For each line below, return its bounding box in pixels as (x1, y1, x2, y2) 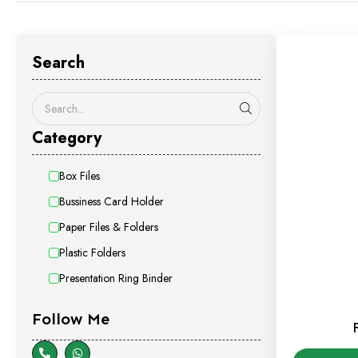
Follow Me (32, 309, 109, 329)
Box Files (59, 168, 100, 185)
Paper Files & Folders (59, 219, 158, 236)
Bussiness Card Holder (59, 193, 164, 210)
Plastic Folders (59, 245, 125, 261)
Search (32, 51, 85, 75)
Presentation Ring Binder (59, 270, 173, 287)
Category (32, 126, 101, 150)
